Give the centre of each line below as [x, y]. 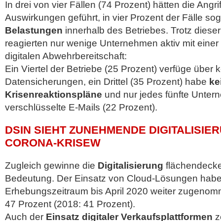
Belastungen [34, 30]
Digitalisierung [130, 166]
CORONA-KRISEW [53, 143]
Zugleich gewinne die [51, 166]
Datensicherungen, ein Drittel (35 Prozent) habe [107, 82]
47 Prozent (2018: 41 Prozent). [70, 204]
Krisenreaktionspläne [54, 94]
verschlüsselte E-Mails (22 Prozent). [81, 107]
